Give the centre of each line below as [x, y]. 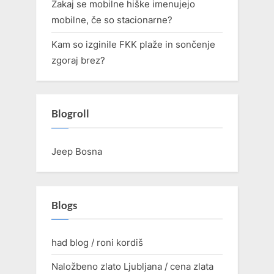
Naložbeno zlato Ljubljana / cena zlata [132, 267]
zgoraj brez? [78, 60]
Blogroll [70, 114]
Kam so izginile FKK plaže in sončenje [133, 44]
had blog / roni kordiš [97, 243]
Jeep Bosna [77, 151]
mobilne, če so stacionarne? [112, 20]
